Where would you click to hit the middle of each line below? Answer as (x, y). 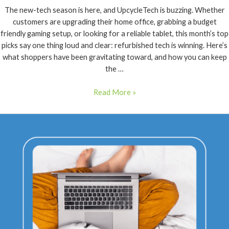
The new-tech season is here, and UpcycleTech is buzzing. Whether (114, 10)
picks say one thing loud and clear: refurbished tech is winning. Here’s (114, 45)
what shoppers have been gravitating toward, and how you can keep (114, 57)
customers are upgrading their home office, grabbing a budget (114, 22)
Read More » (114, 93)
